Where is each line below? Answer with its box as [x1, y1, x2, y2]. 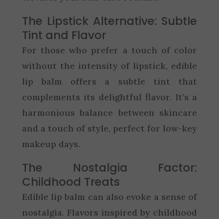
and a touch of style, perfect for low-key [22, 122, 197, 134]
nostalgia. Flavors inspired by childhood [22, 206, 197, 218]
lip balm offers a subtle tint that [22, 75, 197, 87]
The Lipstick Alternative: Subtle [22, 13, 197, 29]
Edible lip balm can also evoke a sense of [22, 191, 197, 202]
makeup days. [22, 138, 80, 150]
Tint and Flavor [22, 27, 106, 43]
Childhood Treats [22, 174, 120, 190]
